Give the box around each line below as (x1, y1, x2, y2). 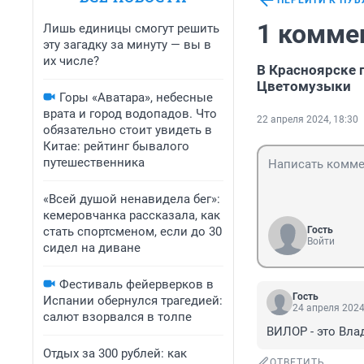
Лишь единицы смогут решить (43, 21, 219, 36)
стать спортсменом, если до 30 (43, 224, 222, 239)
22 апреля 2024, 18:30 (257, 114, 358, 126)
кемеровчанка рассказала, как (43, 208, 220, 223)
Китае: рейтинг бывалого (43, 139, 189, 154)
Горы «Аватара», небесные (59, 90, 213, 105)
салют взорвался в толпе (43, 310, 192, 324)
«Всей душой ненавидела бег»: (43, 192, 220, 206)
